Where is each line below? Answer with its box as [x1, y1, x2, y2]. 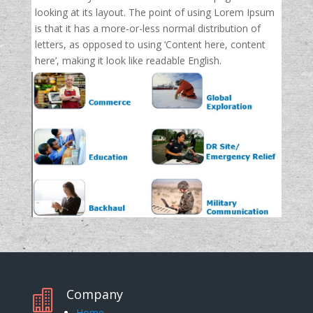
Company [66, 285, 123, 303]
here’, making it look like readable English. [34, 54, 221, 67]
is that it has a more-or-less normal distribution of [34, 22, 261, 35]
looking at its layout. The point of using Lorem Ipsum [34, 6, 275, 19]
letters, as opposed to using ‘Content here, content [34, 38, 265, 51]
